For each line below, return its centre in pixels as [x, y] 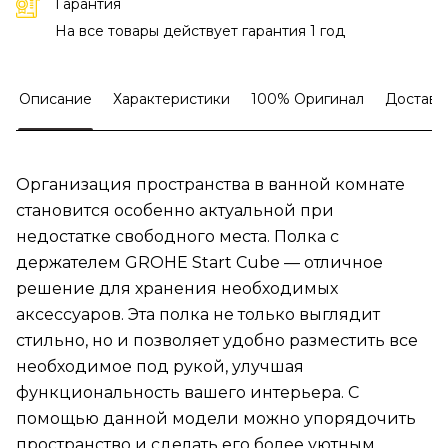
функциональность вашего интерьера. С [187, 393]
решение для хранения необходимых [177, 289]
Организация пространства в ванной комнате [210, 185]
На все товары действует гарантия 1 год [200, 31]
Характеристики [171, 99]
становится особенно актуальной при [175, 211]
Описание [55, 99]
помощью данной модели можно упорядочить [216, 419]
